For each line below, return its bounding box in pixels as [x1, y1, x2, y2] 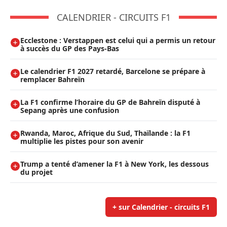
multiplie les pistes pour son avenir [20, 136, 143, 146]
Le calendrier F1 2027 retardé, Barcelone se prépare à [20, 66, 205, 76]
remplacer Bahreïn [20, 74, 85, 84]
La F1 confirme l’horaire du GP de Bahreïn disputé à [20, 97, 200, 107]
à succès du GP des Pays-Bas [20, 43, 119, 53]
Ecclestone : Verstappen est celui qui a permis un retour [20, 35, 215, 45]
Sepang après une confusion [20, 105, 119, 115]
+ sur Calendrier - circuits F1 [112, 202, 210, 212]
